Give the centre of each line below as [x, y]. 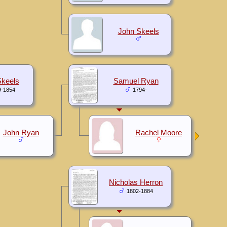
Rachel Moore [159, 133]
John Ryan [21, 133]
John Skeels [138, 31]
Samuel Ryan [136, 81]
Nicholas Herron [136, 182]
